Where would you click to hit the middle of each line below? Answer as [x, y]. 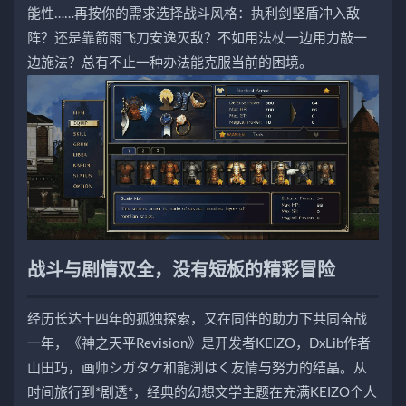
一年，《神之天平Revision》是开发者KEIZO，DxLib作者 [199, 343]
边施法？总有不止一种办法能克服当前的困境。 [170, 63]
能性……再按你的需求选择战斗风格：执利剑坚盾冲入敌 [193, 14]
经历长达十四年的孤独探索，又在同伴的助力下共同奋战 [197, 319]
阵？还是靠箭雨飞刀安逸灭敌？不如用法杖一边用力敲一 [197, 39]
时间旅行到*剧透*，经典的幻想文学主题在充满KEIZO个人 [202, 392]
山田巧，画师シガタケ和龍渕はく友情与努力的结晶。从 [197, 368]
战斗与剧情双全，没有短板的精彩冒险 [181, 271]
